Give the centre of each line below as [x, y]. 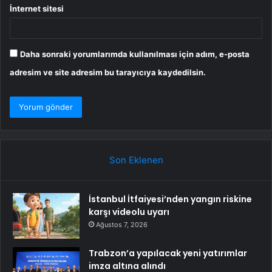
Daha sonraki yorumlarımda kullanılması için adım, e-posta [135, 54]
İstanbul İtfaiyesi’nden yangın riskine [170, 199]
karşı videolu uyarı [129, 212]
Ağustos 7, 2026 [122, 224]
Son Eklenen [136, 160]
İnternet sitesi [37, 8]
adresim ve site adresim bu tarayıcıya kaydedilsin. [108, 72]
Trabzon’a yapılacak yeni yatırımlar [168, 253]
